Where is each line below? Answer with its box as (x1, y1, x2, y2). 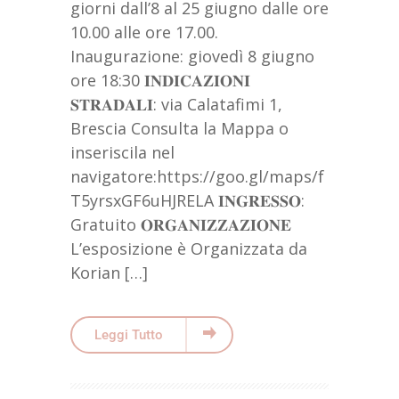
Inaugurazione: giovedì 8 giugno (70, 45, 314, 68)
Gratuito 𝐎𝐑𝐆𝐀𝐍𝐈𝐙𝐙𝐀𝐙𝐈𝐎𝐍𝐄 (70, 214, 291, 236)
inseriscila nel (70, 142, 175, 164)
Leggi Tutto (94, 327, 163, 344)
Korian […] (70, 262, 148, 284)
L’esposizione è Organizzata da (70, 238, 307, 260)
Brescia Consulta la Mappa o (70, 118, 289, 140)
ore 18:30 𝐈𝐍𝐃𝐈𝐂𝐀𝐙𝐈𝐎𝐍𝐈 (70, 69, 250, 92)
